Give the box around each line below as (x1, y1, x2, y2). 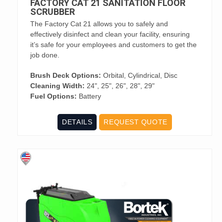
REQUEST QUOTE (104, 118, 167, 126)
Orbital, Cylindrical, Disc (101, 71, 177, 80)
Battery (77, 92, 101, 101)
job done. (30, 51, 59, 59)
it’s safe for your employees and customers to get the (30, 41, 197, 49)
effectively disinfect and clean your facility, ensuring (30, 30, 190, 39)
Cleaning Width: (30, 82, 85, 90)
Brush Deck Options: (30, 71, 101, 80)
